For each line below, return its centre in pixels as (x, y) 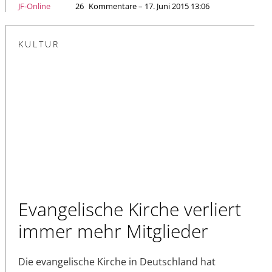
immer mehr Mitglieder (113, 231)
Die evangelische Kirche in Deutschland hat (117, 262)
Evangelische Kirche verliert (130, 209)
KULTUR (39, 44)
